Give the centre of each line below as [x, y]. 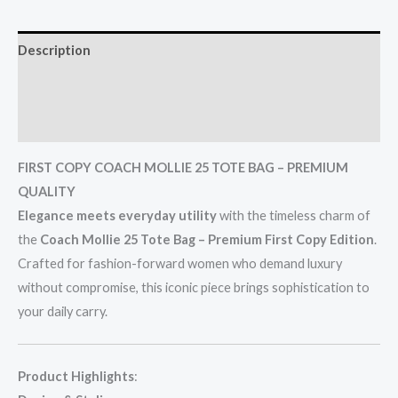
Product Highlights [76, 376]
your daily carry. [63, 311]
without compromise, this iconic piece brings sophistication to [194, 287]
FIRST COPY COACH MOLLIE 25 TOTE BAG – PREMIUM [183, 167]
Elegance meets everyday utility [117, 215]
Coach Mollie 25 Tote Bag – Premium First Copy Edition [207, 239]
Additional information [89, 87]
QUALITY [47, 191]
